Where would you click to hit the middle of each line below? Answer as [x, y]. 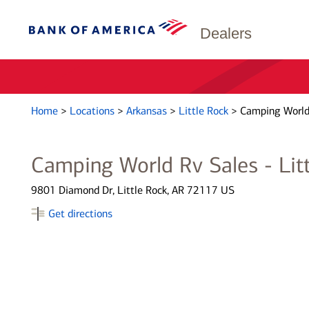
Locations [93, 111]
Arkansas [148, 111]
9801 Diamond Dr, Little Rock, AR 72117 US [132, 190]
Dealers [226, 33]
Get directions [80, 213]
